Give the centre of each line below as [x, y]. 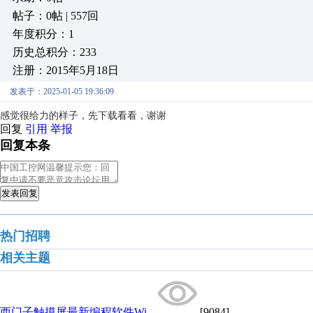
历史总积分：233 [54, 52]
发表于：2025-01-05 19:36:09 [62, 92]
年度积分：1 [43, 34]
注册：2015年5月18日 [66, 70]
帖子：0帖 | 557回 [56, 16]
